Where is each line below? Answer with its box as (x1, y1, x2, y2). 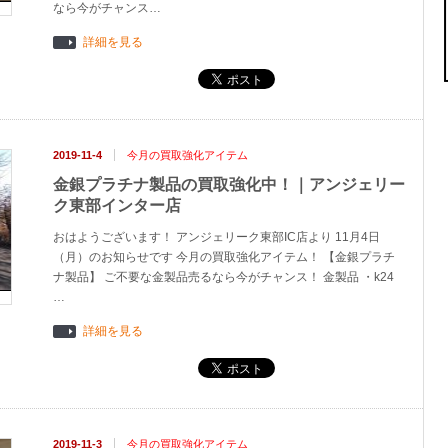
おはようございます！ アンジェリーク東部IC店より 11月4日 (53, 230, 380, 244)
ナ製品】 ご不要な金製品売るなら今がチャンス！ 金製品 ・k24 (53, 270, 394, 284)
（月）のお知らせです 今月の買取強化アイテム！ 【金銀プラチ (53, 250, 395, 264)
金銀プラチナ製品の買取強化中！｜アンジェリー (53, 176, 405, 193)
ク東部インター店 (53, 197, 181, 214)
